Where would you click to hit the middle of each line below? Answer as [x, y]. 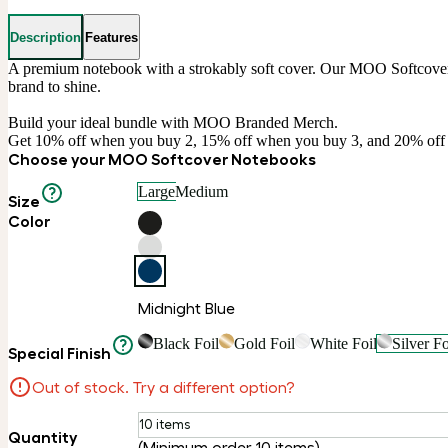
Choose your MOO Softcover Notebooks [162, 159]
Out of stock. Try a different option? [163, 386]
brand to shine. [54, 86]
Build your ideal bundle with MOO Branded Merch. [173, 122]
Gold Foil [264, 343]
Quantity [42, 436]
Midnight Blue [186, 307]
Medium [201, 192]
